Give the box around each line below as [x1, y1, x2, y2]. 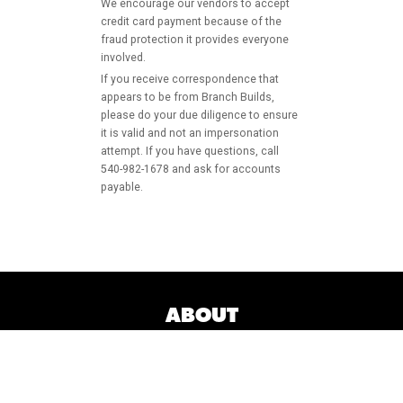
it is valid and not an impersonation [101, 127, 279, 140]
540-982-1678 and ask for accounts [101, 163, 281, 176]
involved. [101, 50, 146, 64]
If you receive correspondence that [101, 73, 279, 86]
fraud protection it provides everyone [101, 32, 289, 46]
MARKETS [151, 346, 252, 368]
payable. [101, 181, 143, 194]
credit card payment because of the [101, 14, 282, 28]
